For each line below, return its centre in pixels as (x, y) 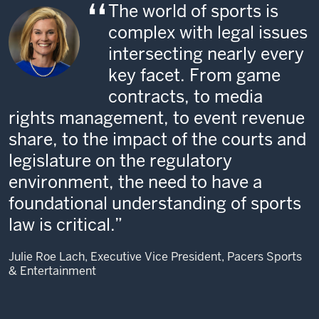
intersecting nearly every (206, 53)
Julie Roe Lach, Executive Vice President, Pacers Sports (155, 256)
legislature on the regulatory (120, 160)
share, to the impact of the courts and (157, 139)
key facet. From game (194, 75)
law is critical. (62, 224)
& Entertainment (52, 271)
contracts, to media (185, 96)
